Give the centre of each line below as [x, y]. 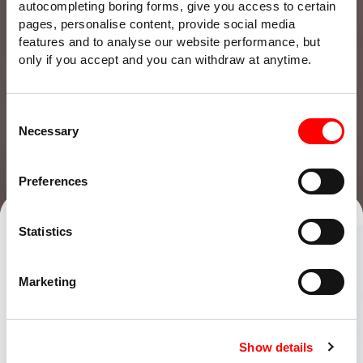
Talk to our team [269, 187]
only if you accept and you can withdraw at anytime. [165, 60]
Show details [276, 347]
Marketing [47, 282]
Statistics [45, 231]
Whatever [98, 267]
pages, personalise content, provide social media [157, 24]
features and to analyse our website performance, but [169, 42]
